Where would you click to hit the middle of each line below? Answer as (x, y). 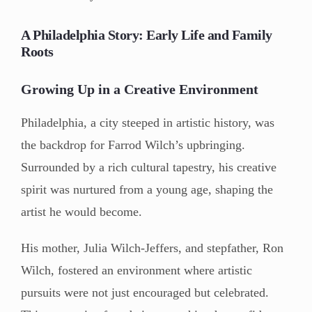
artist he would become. (81, 211)
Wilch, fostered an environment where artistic (136, 270)
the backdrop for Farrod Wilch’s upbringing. (133, 145)
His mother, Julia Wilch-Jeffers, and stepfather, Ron (152, 248)
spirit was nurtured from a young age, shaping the (147, 189)
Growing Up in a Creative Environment (140, 89)
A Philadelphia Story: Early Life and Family (147, 34)
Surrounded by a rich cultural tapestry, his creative (149, 167)
